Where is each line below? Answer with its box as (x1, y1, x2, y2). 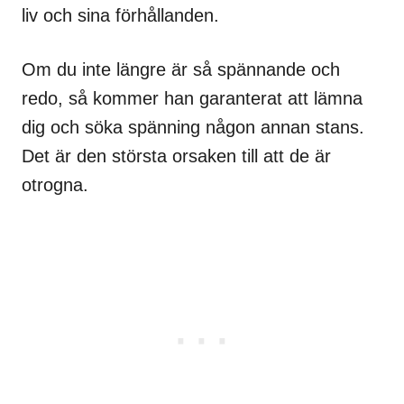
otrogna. (22, 175, 88, 196)
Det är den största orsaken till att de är (22, 146, 331, 167)
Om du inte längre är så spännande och (22, 60, 340, 80)
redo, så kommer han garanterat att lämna (22, 88, 363, 109)
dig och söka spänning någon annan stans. (22, 117, 364, 138)
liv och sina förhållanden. (22, 5, 219, 26)
